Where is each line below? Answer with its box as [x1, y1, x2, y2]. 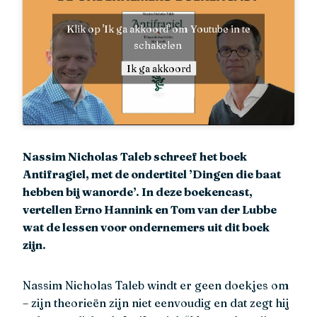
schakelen [133, 38, 184, 52]
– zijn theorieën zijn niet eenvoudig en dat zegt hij [23, 295, 289, 310]
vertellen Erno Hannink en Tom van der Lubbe [23, 202, 277, 217]
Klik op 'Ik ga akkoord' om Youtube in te [67, 22, 250, 35]
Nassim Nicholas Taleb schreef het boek [23, 149, 247, 163]
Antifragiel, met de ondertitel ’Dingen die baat [23, 166, 281, 181]
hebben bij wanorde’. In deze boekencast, [23, 184, 253, 199]
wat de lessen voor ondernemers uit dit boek [23, 219, 270, 234]
